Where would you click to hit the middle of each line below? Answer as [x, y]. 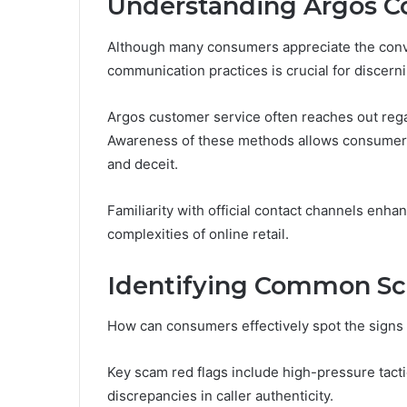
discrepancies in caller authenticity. [220, 396]
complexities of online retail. [198, 233]
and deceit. [143, 164]
